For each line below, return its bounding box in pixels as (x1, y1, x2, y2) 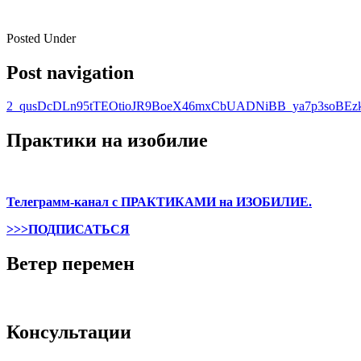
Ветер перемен (6, 253, 135, 275)
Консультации (6, 321, 131, 342)
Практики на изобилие (6, 130, 208, 151)
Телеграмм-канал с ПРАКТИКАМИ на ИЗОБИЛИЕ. (6, 195, 312, 210)
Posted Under (6, 31, 76, 45)
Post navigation (6, 61, 134, 83)
